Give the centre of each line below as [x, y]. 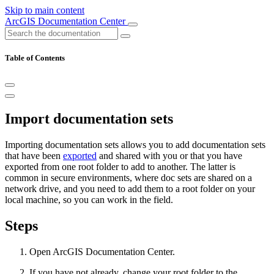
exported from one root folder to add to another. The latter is [120, 167]
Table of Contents [35, 58]
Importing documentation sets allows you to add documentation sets [135, 145]
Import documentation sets [89, 119]
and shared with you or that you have [169, 156]
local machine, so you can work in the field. [89, 200]
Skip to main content [45, 10]
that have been [34, 156]
